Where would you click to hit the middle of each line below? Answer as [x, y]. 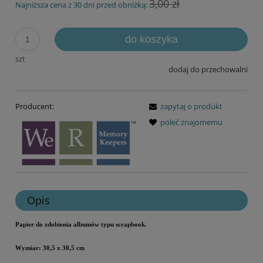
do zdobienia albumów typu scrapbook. [91, 224]
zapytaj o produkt [191, 107]
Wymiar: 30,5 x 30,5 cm [50, 248]
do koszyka [151, 39]
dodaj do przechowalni [208, 69]
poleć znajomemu [191, 122]
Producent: [35, 107]
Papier [26, 224]
